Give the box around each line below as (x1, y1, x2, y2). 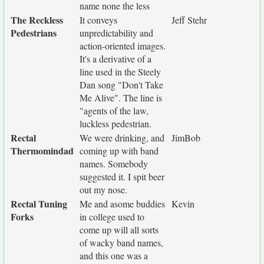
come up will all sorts (80, 223, 159, 236)
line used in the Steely (80, 65, 161, 78)
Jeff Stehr (171, 14, 207, 26)
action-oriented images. (80, 39, 166, 52)
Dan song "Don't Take (80, 78, 163, 91)
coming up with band (80, 144, 159, 157)
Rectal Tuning (11, 197, 67, 210)
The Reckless (11, 13, 63, 27)
